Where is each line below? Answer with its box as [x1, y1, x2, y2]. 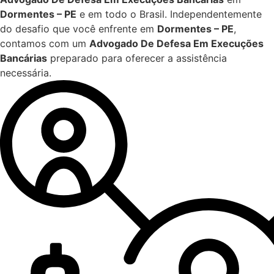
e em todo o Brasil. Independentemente [76, 8, 262, 21]
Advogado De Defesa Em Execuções [89, 37, 264, 50]
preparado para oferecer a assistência [47, 52, 227, 65]
